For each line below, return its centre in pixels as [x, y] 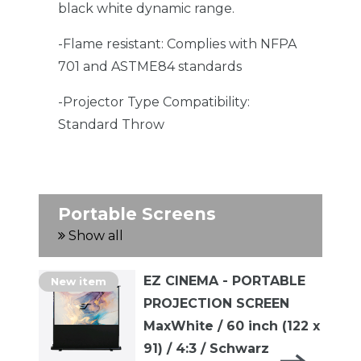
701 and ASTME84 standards [150, 66]
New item [79, 281]
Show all [94, 235]
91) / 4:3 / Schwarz [206, 348]
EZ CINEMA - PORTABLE [224, 280]
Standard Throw [111, 124]
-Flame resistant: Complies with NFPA [177, 44]
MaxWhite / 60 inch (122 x [232, 326]
